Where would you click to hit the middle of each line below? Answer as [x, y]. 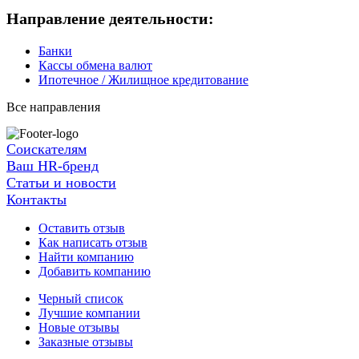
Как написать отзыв [93, 243]
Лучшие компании [89, 313]
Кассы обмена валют [95, 66]
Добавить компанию [95, 272]
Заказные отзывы [86, 342]
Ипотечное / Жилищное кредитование [143, 80]
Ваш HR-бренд [52, 166]
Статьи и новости [61, 183]
